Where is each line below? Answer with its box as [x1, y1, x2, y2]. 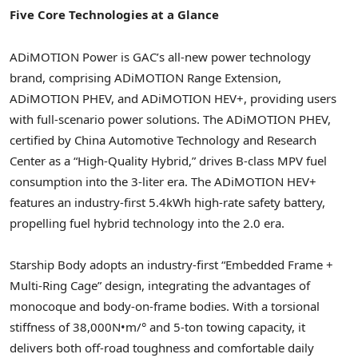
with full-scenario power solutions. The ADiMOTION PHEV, [10, 110, 331, 127]
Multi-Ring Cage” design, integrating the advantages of [10, 276, 310, 293]
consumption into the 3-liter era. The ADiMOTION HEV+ [10, 173, 316, 189]
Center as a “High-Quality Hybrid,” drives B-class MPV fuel [10, 152, 327, 169]
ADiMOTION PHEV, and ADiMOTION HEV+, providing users [10, 89, 336, 106]
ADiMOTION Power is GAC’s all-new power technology [10, 48, 311, 65]
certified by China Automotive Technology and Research [10, 131, 316, 148]
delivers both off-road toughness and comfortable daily [10, 339, 314, 356]
